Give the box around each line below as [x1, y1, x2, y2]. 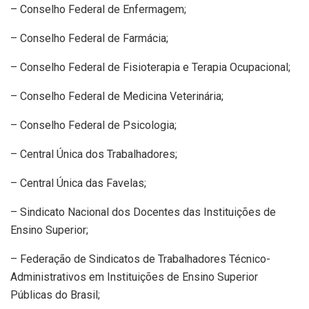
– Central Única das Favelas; [10, 177, 146, 190]
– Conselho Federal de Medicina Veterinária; [10, 90, 223, 103]
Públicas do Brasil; [10, 288, 100, 302]
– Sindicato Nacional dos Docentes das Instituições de [10, 206, 276, 219]
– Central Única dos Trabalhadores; [10, 148, 177, 161]
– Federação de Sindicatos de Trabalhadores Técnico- [10, 252, 270, 266]
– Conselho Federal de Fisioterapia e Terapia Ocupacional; [10, 61, 290, 74]
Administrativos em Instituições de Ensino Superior [10, 270, 258, 284]
